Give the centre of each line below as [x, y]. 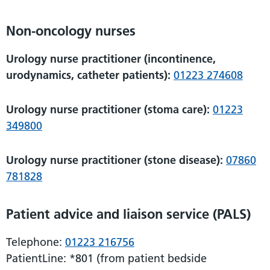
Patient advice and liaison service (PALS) [128, 214]
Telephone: [36, 242]
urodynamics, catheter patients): [88, 75]
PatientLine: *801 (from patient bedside [106, 258]
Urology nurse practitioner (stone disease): [115, 160]
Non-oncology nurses [71, 30]
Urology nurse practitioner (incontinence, [111, 58]
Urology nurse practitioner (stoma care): [108, 109]
